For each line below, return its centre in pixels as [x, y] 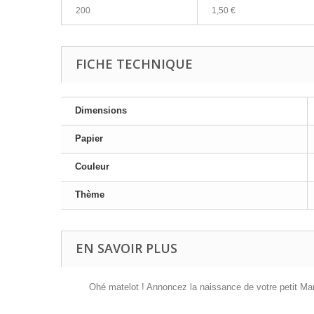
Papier [89, 138]
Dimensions [101, 110]
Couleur [92, 166]
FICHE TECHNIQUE [134, 64]
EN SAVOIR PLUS [127, 248]
